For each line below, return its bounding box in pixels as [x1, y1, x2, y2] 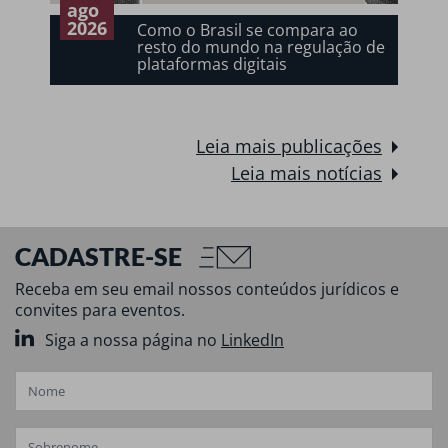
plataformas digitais [137, 53, 287, 76]
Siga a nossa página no [45, 329, 221, 352]
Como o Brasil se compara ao [137, 19, 358, 42]
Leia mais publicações [196, 134, 382, 159]
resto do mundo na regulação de [137, 36, 385, 59]
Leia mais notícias [231, 161, 382, 186]
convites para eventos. [15, 298, 185, 321]
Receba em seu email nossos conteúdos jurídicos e [15, 277, 399, 300]
